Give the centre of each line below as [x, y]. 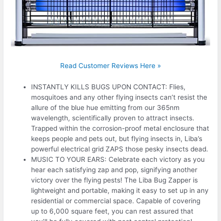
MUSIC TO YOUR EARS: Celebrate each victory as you [118, 160]
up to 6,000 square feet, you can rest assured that [112, 211]
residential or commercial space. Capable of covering [116, 201]
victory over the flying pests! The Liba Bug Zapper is [115, 180]
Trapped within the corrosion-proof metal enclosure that [120, 129]
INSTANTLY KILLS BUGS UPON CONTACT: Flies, [109, 87]
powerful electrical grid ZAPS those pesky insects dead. [120, 149]
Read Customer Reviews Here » [110, 66]
